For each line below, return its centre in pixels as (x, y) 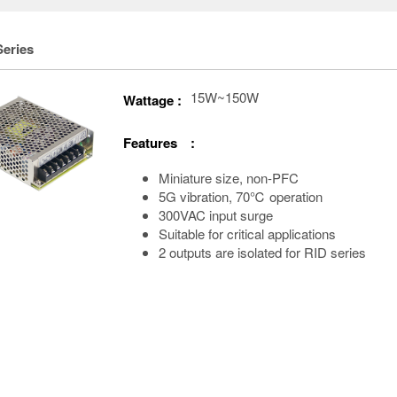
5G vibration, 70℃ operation (241, 197)
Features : (159, 143)
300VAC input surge (216, 215)
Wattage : (152, 101)
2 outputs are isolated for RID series (262, 253)
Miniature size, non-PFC (229, 178)
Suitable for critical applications (247, 234)
